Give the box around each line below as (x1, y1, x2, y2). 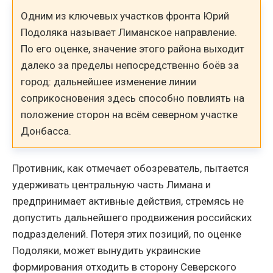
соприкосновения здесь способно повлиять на (21, 91, 245, 104)
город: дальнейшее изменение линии (21, 75, 197, 88)
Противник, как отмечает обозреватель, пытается (12, 161, 249, 174)
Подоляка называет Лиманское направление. (21, 26, 238, 38)
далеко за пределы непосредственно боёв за (21, 58, 239, 71)
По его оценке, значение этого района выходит (21, 42, 245, 55)
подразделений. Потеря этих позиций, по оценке (12, 227, 241, 240)
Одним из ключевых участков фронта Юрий (21, 9, 230, 22)
